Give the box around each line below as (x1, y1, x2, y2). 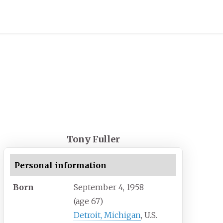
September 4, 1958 (74, 182, 144, 193)
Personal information (14, 160, 107, 170)
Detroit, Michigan (74, 210, 141, 221)
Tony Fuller (66, 133, 120, 145)
